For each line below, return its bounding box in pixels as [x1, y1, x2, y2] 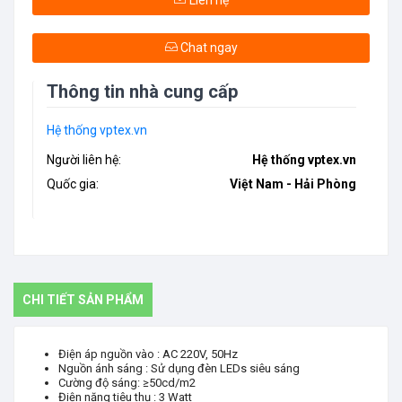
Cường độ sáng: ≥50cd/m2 [58, 376, 196, 389]
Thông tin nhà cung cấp [47, 81, 238, 102]
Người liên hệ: [47, 153, 121, 167]
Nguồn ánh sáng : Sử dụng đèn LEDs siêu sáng [58, 362, 300, 375]
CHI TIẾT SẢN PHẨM [22, 293, 144, 307]
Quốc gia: [47, 177, 99, 191]
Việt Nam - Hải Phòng [230, 177, 356, 191]
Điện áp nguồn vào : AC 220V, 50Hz [58, 347, 238, 361]
